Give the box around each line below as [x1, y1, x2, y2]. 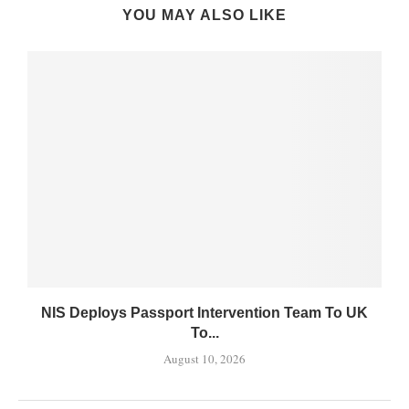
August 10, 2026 [163, 350, 246, 367]
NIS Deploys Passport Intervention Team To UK [41, 304, 368, 320]
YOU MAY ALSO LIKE [122, 7, 287, 24]
